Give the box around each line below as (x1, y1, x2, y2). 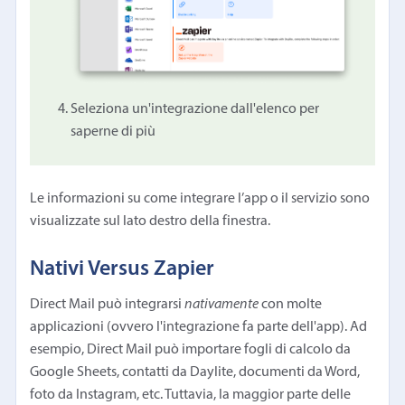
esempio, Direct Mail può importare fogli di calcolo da (30, 342, 352, 357)
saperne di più (71, 124, 156, 139)
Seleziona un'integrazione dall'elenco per (71, 101, 320, 117)
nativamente (184, 297, 259, 312)
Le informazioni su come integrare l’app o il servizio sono (30, 191, 371, 206)
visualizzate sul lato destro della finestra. (30, 213, 271, 229)
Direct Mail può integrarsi (30, 297, 185, 312)
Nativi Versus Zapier (30, 258, 215, 280)
